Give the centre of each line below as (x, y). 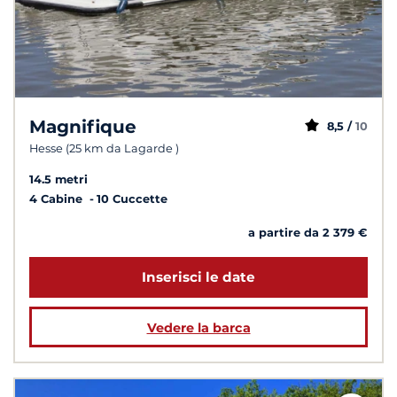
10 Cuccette (132, 198)
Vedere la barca (198, 327)
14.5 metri (58, 179)
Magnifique (83, 127)
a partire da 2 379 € (308, 232)
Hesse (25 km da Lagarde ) (104, 149)
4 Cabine (58, 198)
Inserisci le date (198, 277)
